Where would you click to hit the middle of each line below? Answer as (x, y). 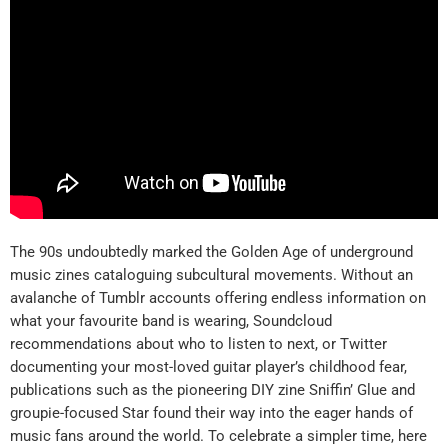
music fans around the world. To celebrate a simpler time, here (218, 435)
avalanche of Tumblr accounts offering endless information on (218, 297)
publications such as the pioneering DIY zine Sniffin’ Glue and (212, 389)
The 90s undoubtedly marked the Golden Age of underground (211, 251)
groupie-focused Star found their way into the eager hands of (211, 412)
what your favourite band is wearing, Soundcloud (171, 320)
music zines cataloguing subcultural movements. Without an (211, 274)
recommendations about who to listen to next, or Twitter (198, 343)
